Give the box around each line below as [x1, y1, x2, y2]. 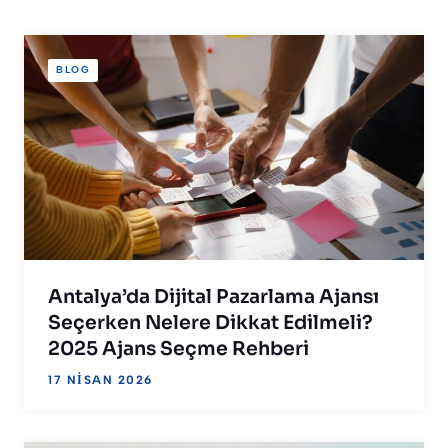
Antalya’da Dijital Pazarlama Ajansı [48, 284, 379, 309]
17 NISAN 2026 [48, 372, 153, 387]
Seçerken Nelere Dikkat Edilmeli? [48, 310, 373, 335]
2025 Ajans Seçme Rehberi [48, 336, 309, 361]
